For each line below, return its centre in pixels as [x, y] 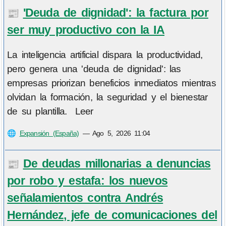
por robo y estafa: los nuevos [88, 180]
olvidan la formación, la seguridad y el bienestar [107, 97]
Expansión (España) [49, 133]
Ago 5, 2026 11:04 [121, 133]
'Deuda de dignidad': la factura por [116, 12]
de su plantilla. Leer [50, 111]
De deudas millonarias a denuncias [117, 163]
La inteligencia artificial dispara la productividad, [105, 55]
